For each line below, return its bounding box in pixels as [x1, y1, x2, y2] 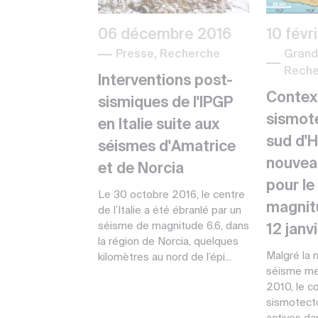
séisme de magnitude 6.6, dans [98, 220, 249, 231]
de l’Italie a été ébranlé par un [98, 204, 241, 216]
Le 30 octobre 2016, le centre [98, 189, 245, 200]
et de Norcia [98, 161, 184, 177]
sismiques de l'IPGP [98, 95, 233, 111]
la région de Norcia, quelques [98, 236, 238, 247]
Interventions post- [98, 73, 233, 89]
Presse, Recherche [116, 48, 220, 60]
